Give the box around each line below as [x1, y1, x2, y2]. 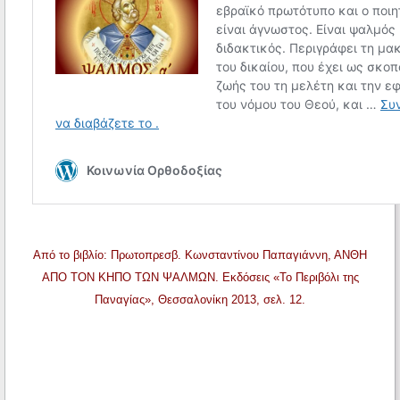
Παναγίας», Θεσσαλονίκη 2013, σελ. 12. [95, 293, 305, 307]
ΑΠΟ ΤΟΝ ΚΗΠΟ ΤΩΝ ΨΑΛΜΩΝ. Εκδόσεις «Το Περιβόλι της [41, 271, 359, 285]
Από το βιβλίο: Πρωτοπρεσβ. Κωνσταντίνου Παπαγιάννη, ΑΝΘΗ [33, 248, 367, 262]
